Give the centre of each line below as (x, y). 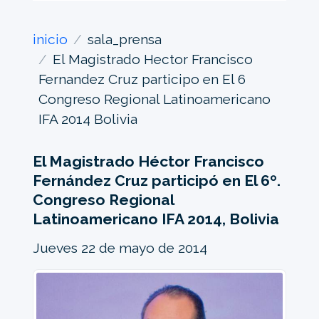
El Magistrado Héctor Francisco (148, 162)
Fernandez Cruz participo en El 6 (142, 79)
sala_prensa (124, 40)
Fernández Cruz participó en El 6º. (156, 181)
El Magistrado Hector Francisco (152, 59)
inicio (50, 40)
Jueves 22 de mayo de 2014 (120, 248)
